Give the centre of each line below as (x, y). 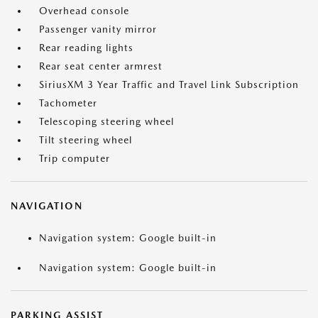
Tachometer (68, 103)
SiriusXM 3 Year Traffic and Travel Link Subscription (169, 84)
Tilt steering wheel (86, 140)
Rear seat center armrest (101, 66)
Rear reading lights (86, 48)
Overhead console (84, 11)
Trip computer (75, 158)
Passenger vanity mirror (98, 29)
